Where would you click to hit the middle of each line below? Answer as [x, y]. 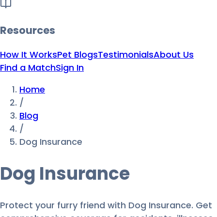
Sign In [70, 68]
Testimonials [126, 55]
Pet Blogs [77, 55]
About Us [174, 55]
